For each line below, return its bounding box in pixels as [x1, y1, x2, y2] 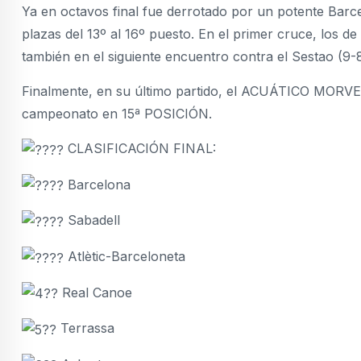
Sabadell [64, 212, 120, 229]
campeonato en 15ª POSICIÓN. [22, 106, 212, 122]
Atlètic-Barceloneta [64, 247, 185, 264]
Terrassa [56, 320, 114, 337]
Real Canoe [58, 284, 132, 301]
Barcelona [64, 176, 131, 193]
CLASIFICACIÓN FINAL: [64, 140, 216, 156]
